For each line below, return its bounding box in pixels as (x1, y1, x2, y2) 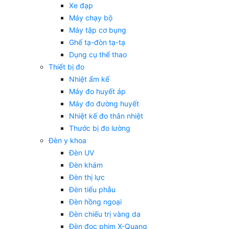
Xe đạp (69, 1, 93, 10)
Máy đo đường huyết (69, 99, 139, 108)
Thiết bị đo (49, 62, 84, 72)
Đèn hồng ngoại (69, 197, 122, 207)
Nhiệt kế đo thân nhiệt (69, 111, 143, 121)
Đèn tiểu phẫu (69, 185, 116, 194)
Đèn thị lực (69, 173, 105, 182)
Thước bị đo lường (69, 124, 130, 133)
